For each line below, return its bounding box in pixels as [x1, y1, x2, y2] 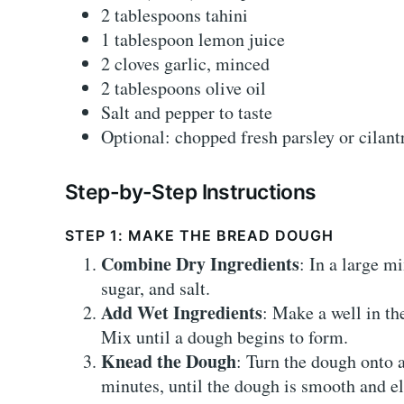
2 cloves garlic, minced [101, 51, 270, 77]
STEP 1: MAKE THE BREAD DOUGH [65, 226, 334, 245]
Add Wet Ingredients [101, 299, 262, 326]
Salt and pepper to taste [101, 100, 272, 125]
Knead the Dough [101, 348, 236, 375]
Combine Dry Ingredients [101, 251, 299, 278]
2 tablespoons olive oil [101, 76, 266, 101]
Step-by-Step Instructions [65, 179, 317, 206]
